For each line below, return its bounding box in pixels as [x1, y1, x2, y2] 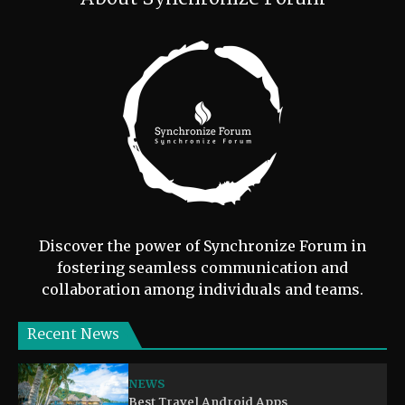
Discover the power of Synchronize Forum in [39, 236, 366, 255]
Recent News [27, 322, 119, 347]
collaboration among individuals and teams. [42, 279, 363, 298]
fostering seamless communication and [57, 258, 348, 277]
